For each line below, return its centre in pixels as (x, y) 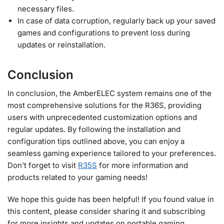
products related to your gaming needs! (77, 177)
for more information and (142, 165)
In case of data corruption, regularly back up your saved (116, 21)
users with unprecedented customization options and (102, 117)
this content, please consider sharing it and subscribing (106, 211)
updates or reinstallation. (61, 45)
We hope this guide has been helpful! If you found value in (111, 199)
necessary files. (46, 9)
